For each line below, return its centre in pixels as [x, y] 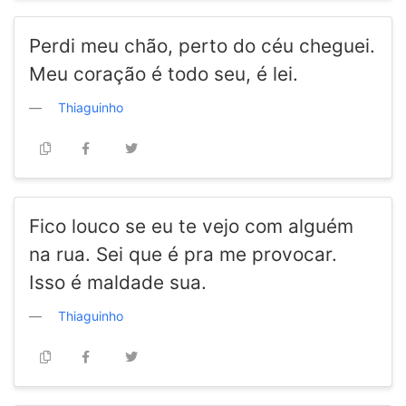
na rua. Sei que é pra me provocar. [183, 255]
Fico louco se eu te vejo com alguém [191, 227]
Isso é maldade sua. [118, 283]
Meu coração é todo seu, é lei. [164, 74]
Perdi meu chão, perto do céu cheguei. [202, 46]
